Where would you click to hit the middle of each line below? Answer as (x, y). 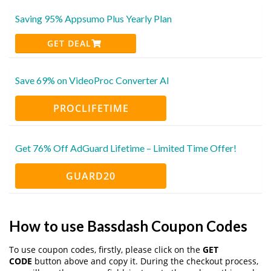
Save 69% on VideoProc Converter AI (92, 80)
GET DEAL (70, 43)
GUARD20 (91, 176)
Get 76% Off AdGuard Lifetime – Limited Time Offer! (126, 148)
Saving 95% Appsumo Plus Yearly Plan (93, 18)
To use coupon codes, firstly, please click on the (106, 249)
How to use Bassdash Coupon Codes (128, 226)
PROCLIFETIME (91, 108)
